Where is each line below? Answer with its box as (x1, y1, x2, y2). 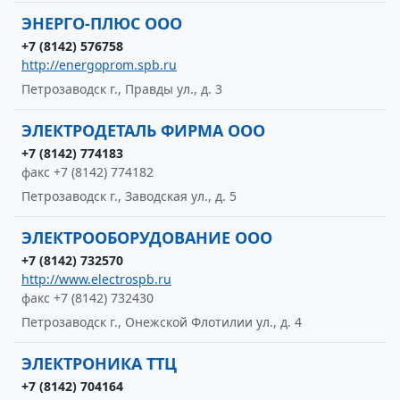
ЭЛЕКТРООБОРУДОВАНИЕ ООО (21, 227, 272, 248)
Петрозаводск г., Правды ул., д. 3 (21, 80, 222, 97)
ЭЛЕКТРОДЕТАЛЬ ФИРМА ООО (21, 120, 265, 141)
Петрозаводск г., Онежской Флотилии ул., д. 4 (21, 313, 302, 330)
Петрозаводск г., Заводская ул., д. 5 (21, 187, 237, 204)
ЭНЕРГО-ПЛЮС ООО (21, 12, 182, 34)
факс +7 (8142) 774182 (21, 163, 154, 180)
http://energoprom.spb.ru (21, 56, 177, 73)
